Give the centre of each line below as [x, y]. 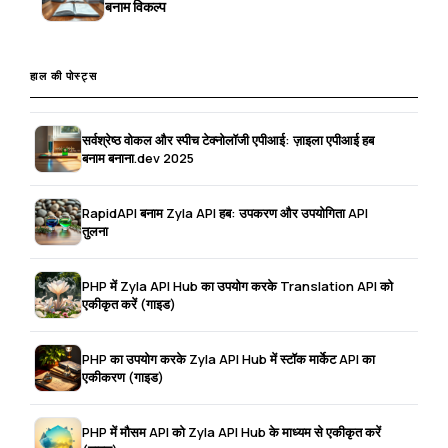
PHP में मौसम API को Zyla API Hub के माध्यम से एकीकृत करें [232, 432]
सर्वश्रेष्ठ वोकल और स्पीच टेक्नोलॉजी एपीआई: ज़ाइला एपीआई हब [228, 140]
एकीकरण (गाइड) [123, 377]
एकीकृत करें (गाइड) [129, 304]
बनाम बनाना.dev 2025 [138, 158]
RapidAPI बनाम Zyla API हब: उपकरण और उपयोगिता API [225, 213]
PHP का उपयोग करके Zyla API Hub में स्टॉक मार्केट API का [229, 359]
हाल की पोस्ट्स [64, 76]
